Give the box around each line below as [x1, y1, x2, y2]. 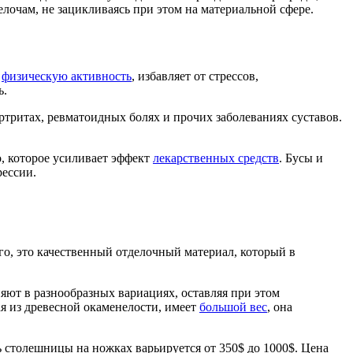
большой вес [199, 299, 267, 314]
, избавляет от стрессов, [132, 69, 258, 84]
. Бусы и [279, 151, 323, 165]
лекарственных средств [153, 151, 279, 165]
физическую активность [2, 69, 132, 84]
